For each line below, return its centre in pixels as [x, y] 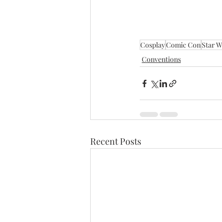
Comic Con [183, 45]
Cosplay [153, 45]
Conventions [161, 59]
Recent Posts [116, 141]
